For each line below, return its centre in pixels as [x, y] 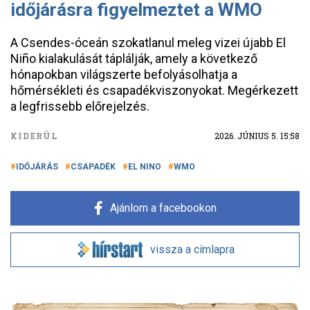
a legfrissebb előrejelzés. [80, 106]
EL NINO [145, 167]
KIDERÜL [34, 136]
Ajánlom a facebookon [163, 208]
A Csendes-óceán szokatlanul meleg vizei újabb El [148, 43]
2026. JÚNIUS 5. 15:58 [257, 136]
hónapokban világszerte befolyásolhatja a [124, 74]
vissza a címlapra [192, 249]
